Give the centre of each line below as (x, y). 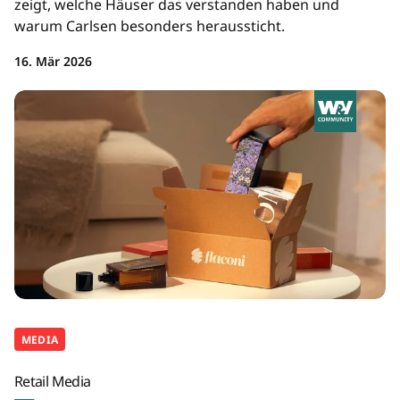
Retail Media (53, 381)
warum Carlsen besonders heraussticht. (150, 25)
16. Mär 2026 (53, 61)
